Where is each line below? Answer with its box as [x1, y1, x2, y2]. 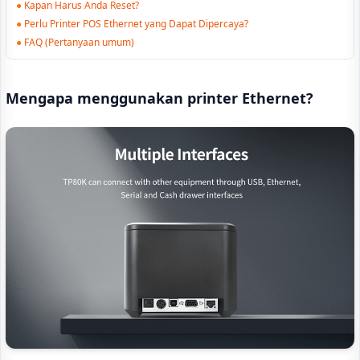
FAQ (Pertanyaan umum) [24, 35, 134, 49]
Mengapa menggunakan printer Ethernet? [6, 88, 313, 108]
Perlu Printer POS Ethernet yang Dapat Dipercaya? [24, 17, 248, 31]
